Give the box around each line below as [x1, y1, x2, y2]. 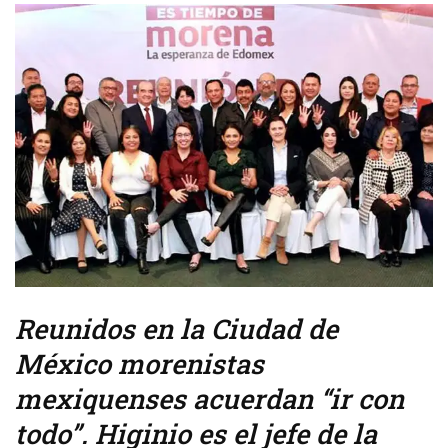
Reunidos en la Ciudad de [15, 311, 338, 347]
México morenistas [15, 346, 264, 382]
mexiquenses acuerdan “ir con [15, 381, 404, 417]
